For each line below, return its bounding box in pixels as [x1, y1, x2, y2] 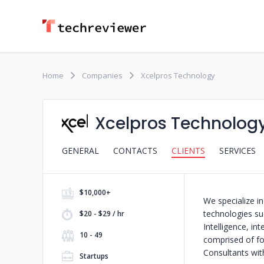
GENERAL [62, 145, 99, 156]
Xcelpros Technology [141, 70, 215, 81]
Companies [82, 70, 123, 81]
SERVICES [219, 145, 256, 156]
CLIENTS [171, 145, 205, 156]
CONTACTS [113, 145, 157, 156]
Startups [80, 251, 108, 261]
